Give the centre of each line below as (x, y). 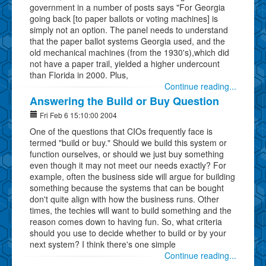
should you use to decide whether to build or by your (128, 232)
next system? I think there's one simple (103, 244)
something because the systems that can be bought (127, 187)
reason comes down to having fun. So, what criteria (126, 221)
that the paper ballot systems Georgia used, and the (127, 41)
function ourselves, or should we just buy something (127, 153)
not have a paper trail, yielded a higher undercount (125, 63)
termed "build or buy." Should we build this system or (128, 142)
